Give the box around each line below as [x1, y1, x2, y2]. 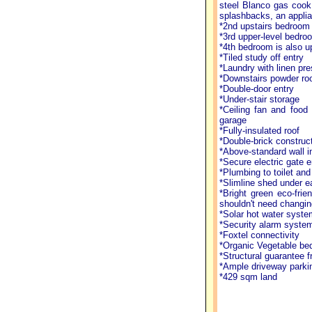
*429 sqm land [219, 272, 277, 282]
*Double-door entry [219, 84, 294, 94]
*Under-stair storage [219, 94, 299, 104]
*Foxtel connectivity [219, 230, 299, 240]
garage [219, 115, 247, 125]
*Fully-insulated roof [219, 125, 299, 136]
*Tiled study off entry [219, 52, 304, 63]
